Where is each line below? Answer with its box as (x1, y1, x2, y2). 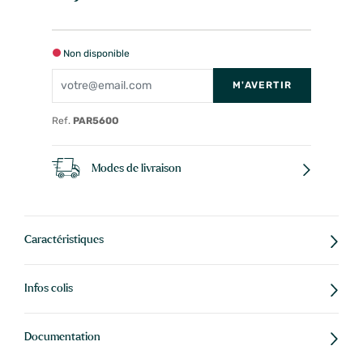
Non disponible (61, 48, 130, 60)
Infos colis (24, 282, 73, 294)
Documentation (24, 331, 100, 343)
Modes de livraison (92, 163, 181, 175)
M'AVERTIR (233, 79, 292, 92)
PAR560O (73, 115, 119, 127)
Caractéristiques (24, 233, 104, 246)
